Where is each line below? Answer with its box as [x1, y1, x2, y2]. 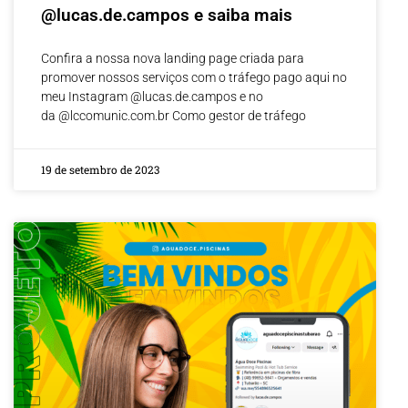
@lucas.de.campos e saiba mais [41, 4, 292, 25]
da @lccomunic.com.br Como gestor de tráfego [41, 107, 306, 123]
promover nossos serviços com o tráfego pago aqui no [41, 69, 347, 85]
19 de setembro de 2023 [41, 161, 159, 177]
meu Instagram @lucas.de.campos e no [41, 88, 263, 104]
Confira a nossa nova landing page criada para [41, 50, 304, 66]
